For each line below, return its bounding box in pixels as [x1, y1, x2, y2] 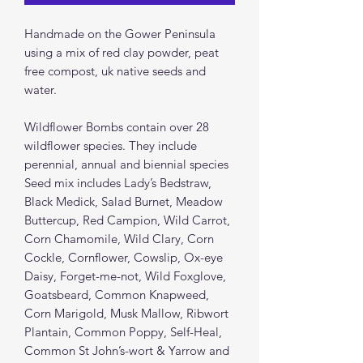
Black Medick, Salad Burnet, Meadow [24, 193, 223, 209]
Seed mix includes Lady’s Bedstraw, [24, 174, 211, 190]
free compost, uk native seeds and [24, 62, 206, 79]
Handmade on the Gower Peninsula [24, 25, 216, 41]
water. [24, 81, 57, 97]
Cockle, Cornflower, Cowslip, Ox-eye [24, 249, 223, 265]
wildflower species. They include [24, 137, 197, 153]
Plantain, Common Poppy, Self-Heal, [24, 323, 222, 340]
